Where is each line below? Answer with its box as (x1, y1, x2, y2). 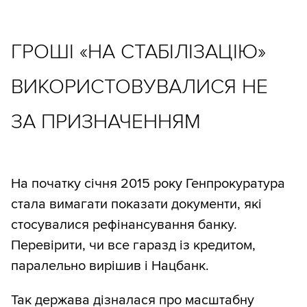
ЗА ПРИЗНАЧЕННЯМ (11, 108, 201, 134)
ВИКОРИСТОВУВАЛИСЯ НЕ (11, 73, 268, 99)
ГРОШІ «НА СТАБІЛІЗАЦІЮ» (11, 38, 266, 64)
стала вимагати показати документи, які (11, 196, 262, 213)
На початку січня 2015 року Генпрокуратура (11, 175, 285, 193)
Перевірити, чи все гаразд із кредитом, (11, 237, 256, 254)
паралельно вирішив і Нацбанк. (11, 258, 209, 275)
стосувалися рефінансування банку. (11, 217, 237, 234)
